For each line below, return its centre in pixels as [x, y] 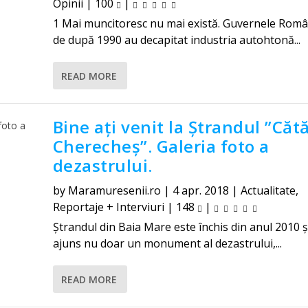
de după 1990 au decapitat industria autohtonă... [176, 40]
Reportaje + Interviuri [108, 207]
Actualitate [268, 190]
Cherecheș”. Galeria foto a [161, 146]
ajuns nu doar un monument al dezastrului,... [167, 243]
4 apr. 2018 [200, 190]
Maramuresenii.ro [114, 190]
